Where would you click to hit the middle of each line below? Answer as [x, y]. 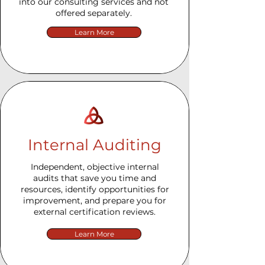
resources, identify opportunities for [95, 189]
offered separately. [93, 13]
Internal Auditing [95, 145]
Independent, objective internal [95, 167]
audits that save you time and [95, 178]
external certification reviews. [95, 212]
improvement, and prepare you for [95, 201]
